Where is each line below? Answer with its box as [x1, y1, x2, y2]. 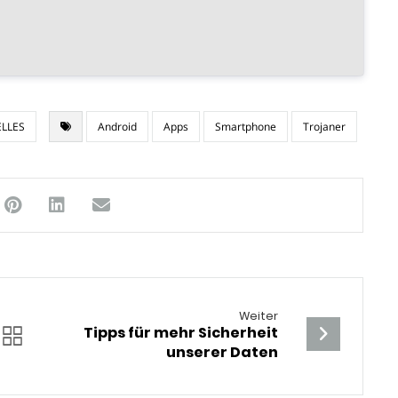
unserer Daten [166, 341, 279, 362]
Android [98, 118, 138, 134]
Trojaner [303, 118, 346, 134]
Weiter [239, 307, 279, 323]
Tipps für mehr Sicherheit [84, 322, 279, 343]
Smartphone [215, 118, 277, 134]
